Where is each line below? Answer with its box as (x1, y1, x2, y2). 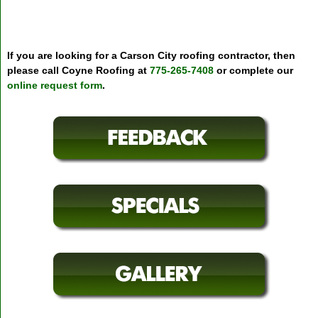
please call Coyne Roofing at (6, 65, 150, 77)
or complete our (213, 65, 293, 77)
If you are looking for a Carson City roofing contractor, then (6, 50, 295, 62)
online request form (6, 79, 102, 92)
